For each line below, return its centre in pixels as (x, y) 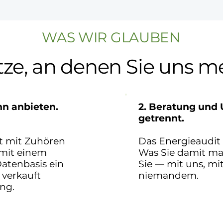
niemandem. (168, 175)
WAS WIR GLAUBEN (111, 37)
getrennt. (161, 118)
